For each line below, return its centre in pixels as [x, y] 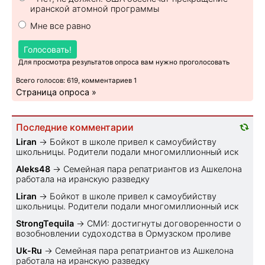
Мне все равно [61, 25]
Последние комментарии [75, 127]
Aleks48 [33, 169]
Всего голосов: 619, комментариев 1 [76, 80]
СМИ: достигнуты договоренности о [164, 223]
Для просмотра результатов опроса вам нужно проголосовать [124, 62]
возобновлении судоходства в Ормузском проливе [123, 233]
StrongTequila [45, 223]
